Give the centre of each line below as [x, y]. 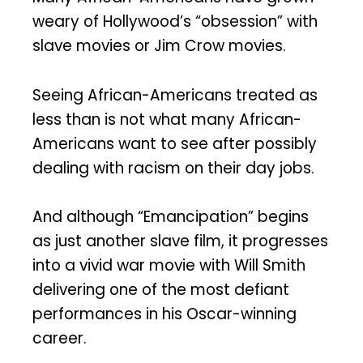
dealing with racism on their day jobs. [173, 168]
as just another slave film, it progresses [180, 241]
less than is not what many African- [167, 119]
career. [60, 339]
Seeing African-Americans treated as [175, 95]
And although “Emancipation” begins [171, 217]
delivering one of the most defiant [161, 290]
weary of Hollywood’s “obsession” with [175, 21]
